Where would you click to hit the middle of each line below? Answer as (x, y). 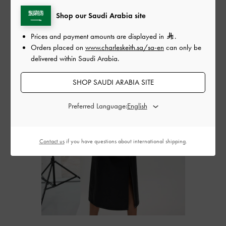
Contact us (52, 141)
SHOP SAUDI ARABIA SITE (113, 82)
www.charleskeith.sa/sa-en (125, 47)
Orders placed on (58, 47)
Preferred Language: (97, 106)
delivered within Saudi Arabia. (75, 58)
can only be (183, 47)
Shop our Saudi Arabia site (101, 15)
